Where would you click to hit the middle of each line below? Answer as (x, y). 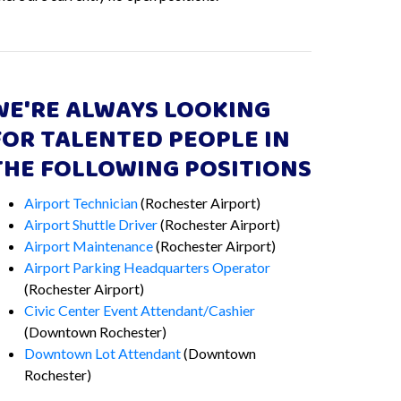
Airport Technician (81, 203)
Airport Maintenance (88, 246)
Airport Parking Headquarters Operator (147, 267)
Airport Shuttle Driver (90, 224)
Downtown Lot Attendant (102, 353)
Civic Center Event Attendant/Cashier (139, 310)
